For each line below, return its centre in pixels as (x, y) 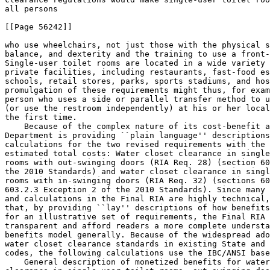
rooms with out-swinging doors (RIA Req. (101, 162)
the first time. (41, 117)
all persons (31, 9)
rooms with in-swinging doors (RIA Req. (99, 181)
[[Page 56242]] (39, 27)
